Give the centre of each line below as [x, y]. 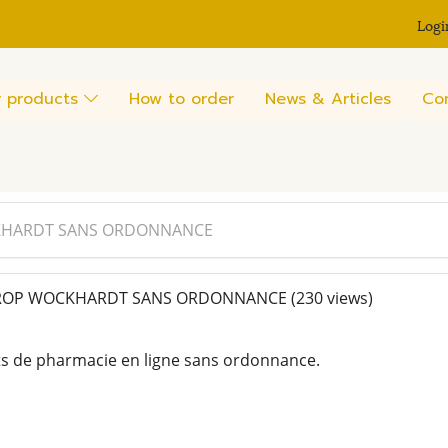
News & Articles [328, 98]
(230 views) [331, 298]
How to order [181, 98]
